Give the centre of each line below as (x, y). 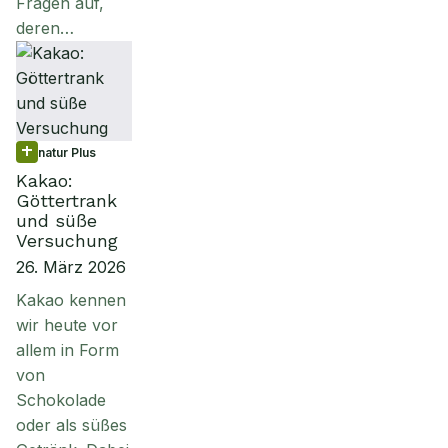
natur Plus (67, 152)
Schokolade (61, 400)
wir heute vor (67, 325)
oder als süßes (71, 425)
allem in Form (67, 350)
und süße (56, 220)
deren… (45, 28)
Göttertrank (66, 200)
